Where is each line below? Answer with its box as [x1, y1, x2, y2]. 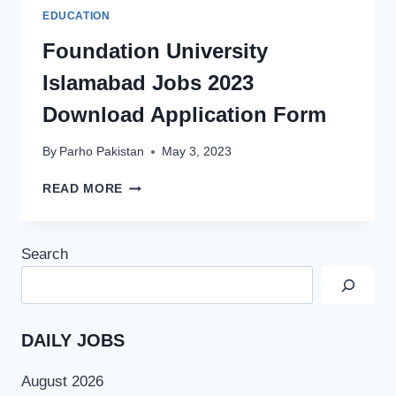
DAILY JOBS [21, 330, 125, 350]
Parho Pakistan [59, 145, 145, 159]
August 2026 [21, 373, 103, 391]
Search [21, 246, 68, 263]
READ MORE [42, 182, 124, 196]
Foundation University [42, 38, 268, 63]
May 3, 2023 [162, 145, 232, 159]
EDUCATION [42, 10, 110, 22]
